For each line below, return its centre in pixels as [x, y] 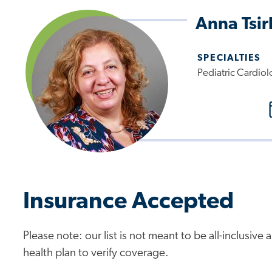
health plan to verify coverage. [96, 254]
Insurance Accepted [129, 202]
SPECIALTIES [229, 59]
